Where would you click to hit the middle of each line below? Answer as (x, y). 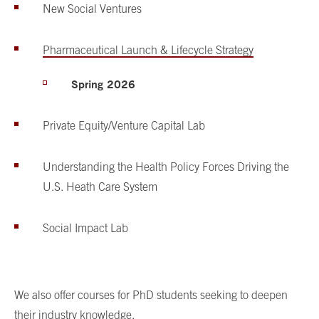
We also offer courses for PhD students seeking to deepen (151, 294)
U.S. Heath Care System (100, 186)
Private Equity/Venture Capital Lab (124, 125)
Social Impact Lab (85, 228)
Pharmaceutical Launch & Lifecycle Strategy (148, 49)
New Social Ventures (92, 8)
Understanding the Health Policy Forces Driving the (166, 166)
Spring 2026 (103, 84)
